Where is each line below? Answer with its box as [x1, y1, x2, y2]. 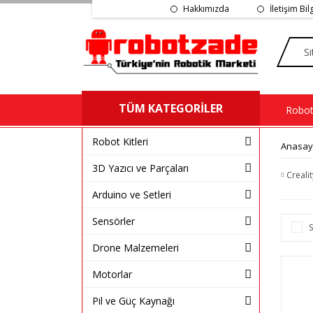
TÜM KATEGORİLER [119, 100, 223, 116]
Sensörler [92, 214, 135, 228]
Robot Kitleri [92, 134, 148, 148]
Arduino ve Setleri [92, 187, 171, 201]
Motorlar [92, 267, 132, 281]
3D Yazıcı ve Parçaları [92, 161, 189, 175]
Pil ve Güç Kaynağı [92, 293, 175, 307]
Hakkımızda [182, 2, 229, 15]
